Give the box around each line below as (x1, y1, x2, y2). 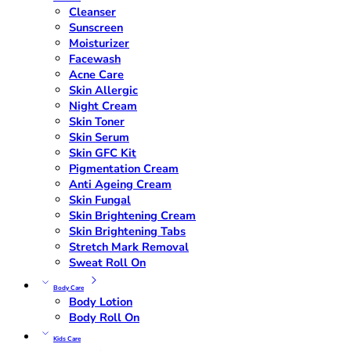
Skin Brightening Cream (69, 208, 196, 223)
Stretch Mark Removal (69, 239, 189, 255)
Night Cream (69, 98, 137, 114)
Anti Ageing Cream (69, 176, 172, 192)
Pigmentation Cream (69, 161, 179, 176)
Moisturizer (69, 35, 129, 51)
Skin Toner (69, 114, 125, 129)
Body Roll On (69, 309, 139, 325)
